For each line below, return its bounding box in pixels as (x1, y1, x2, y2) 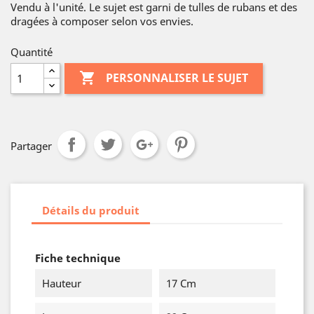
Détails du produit (42, 203, 139, 217)
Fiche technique (35, 251, 121, 265)
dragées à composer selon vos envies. (11, 14, 193, 28)
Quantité (11, 45, 53, 59)
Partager (11, 139, 52, 153)
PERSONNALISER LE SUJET (106, 70, 249, 86)
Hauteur (42, 276, 81, 290)
